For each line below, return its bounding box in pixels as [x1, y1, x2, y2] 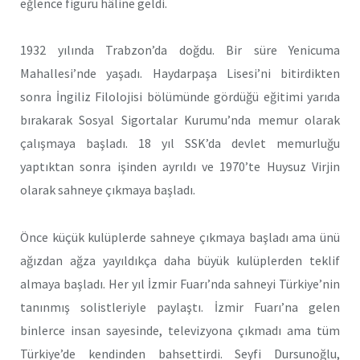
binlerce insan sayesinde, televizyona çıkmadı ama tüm [20, 322, 340, 339]
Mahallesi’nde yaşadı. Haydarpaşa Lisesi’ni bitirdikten [20, 65, 340, 82]
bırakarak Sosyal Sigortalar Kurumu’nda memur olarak [20, 112, 340, 129]
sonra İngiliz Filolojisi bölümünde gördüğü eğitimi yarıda [20, 88, 340, 105]
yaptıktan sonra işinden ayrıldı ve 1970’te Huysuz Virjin [20, 158, 340, 175]
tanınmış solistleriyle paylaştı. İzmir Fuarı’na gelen [20, 299, 340, 316]
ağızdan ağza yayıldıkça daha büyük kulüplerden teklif [20, 252, 340, 269]
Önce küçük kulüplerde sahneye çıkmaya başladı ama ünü [20, 229, 340, 246]
